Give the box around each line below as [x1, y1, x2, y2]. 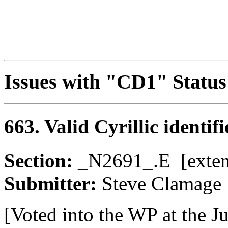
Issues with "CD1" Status [4, 70, 226, 94]
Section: [4, 149, 78, 172]
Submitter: [4, 172, 102, 194]
